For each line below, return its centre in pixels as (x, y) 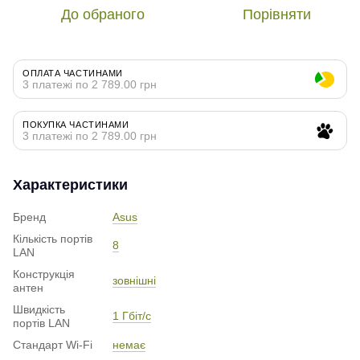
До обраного (103, 14)
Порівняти (276, 14)
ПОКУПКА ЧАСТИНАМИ (76, 124)
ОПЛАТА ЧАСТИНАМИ (73, 73)
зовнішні (134, 280)
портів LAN (41, 323)
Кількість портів (53, 238)
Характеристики (70, 184)
